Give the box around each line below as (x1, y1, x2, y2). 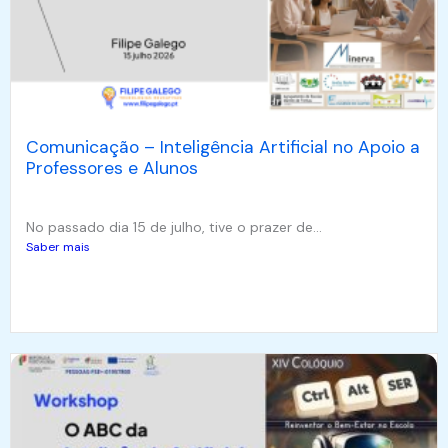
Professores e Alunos (26, 156, 198, 179)
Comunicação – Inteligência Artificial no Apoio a (26, 135, 420, 158)
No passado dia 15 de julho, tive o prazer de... (26, 217, 322, 236)
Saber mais (26, 238, 90, 255)
